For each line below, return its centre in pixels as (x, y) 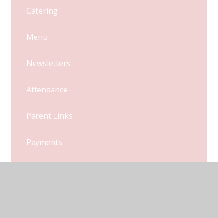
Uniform (42, 169)
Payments (45, 142)
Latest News (59, 195)
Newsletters (49, 64)
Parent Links (50, 116)
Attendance (47, 90)
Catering (42, 11)
